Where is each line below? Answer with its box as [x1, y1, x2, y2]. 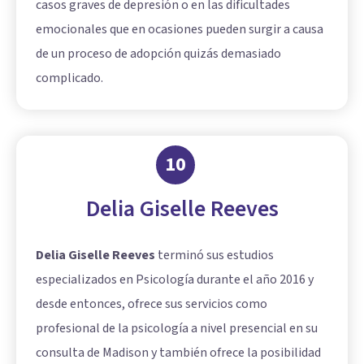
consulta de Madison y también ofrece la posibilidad [36, 343, 321, 362]
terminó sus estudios [155, 245, 274, 264]
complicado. [36, 68, 103, 87]
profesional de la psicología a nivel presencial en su [36, 318, 318, 337]
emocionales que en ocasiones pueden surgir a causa [36, 19, 323, 38]
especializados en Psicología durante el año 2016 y [36, 270, 314, 288]
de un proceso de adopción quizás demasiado [36, 44, 281, 63]
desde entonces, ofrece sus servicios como [36, 294, 267, 313]
